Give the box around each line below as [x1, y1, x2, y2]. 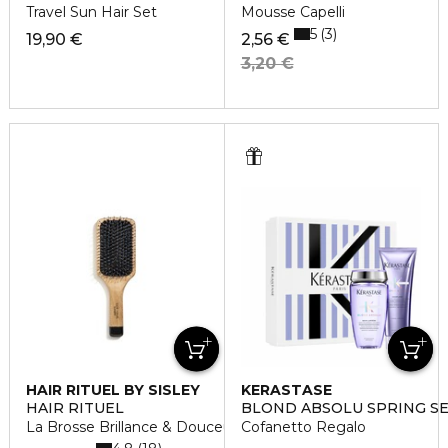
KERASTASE [240, 381, 332, 400]
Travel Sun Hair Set [26, 3, 157, 22]
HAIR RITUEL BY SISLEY [26, 381, 200, 400]
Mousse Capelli [240, 3, 345, 22]
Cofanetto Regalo [240, 418, 366, 437]
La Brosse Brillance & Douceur [26, 418, 237, 437]
